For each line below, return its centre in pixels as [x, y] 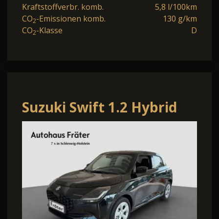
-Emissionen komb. [71, 19]
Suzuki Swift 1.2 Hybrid [99, 107]
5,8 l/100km [176, 7]
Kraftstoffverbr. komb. [63, 7]
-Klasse [49, 31]
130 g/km [180, 19]
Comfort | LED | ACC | [97, 128]
